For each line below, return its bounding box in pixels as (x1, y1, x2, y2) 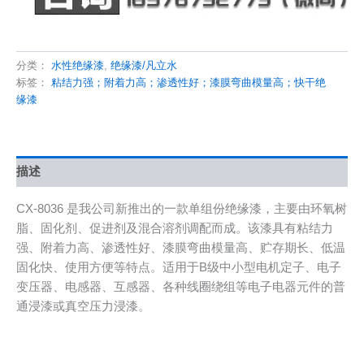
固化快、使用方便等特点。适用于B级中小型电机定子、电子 (16, 260, 341, 274)
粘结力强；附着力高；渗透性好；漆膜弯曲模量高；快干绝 (51, 76, 326, 89)
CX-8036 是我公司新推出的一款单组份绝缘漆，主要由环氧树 (16, 201, 347, 215)
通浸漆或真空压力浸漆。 (16, 299, 150, 313)
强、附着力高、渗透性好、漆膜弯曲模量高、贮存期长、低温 (16, 240, 345, 254)
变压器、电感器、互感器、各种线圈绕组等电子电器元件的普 (16, 279, 345, 293)
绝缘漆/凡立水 (110, 59, 177, 72)
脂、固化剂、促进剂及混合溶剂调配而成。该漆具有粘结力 (16, 221, 333, 235)
